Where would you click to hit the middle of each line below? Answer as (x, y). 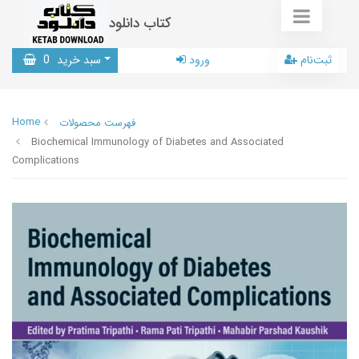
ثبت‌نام (316, 60)
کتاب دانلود (140, 24)
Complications (46, 161)
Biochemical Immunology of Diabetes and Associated (157, 142)
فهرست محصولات (97, 123)
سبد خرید (77, 60)
